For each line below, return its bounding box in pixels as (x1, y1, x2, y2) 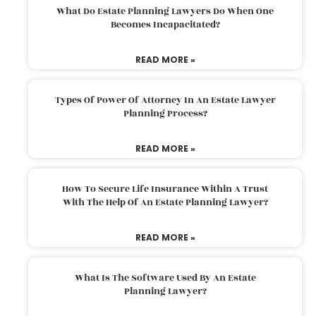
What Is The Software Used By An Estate (74, 271, 256, 286)
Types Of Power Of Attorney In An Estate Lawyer (54, 93, 276, 108)
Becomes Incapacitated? (110, 18, 220, 32)
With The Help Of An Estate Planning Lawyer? (62, 195, 268, 210)
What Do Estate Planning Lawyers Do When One (56, 4, 274, 19)
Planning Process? (123, 107, 207, 121)
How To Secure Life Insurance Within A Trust (62, 182, 268, 197)
